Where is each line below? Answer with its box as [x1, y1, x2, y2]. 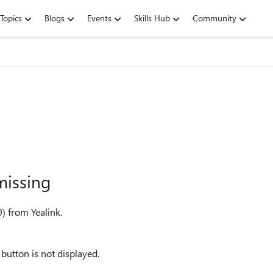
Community [193, 12, 236, 24]
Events [87, 12, 112, 24]
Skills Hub [134, 12, 170, 24]
